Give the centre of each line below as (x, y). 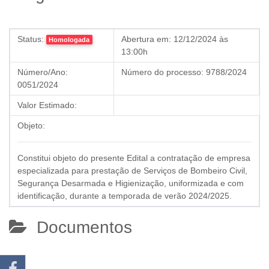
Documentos (80, 227)
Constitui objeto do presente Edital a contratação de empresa (134, 158)
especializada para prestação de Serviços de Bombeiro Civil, (132, 171)
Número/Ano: (43, 72)
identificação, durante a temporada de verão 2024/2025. (125, 196)
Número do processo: (162, 72)
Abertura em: (146, 39)
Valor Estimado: (47, 105)
